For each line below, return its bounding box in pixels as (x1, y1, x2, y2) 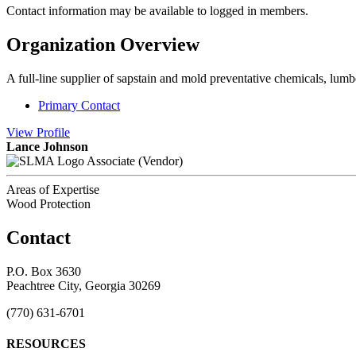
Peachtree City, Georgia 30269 (6, 278, 161, 292)
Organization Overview (6, 33, 199, 55)
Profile (37, 125, 70, 139)
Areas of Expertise (6, 182, 99, 196)
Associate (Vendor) (87, 153, 183, 168)
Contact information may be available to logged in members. (6, 3, 308, 17)
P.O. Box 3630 (6, 264, 81, 278)
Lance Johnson (6, 139, 88, 153)
